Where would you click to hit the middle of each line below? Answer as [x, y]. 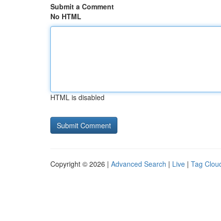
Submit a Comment [82, 6]
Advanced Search [139, 164]
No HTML [66, 16]
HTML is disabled [77, 97]
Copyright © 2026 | [81, 164]
